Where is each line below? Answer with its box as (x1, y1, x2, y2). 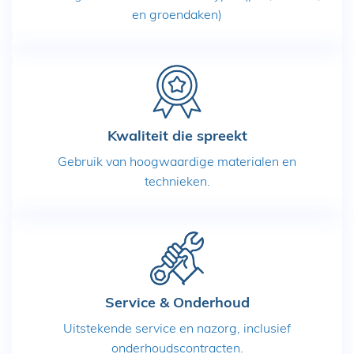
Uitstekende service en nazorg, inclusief (63, 320, 291, 336)
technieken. (144, 173, 210, 189)
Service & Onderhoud (104, 293, 250, 311)
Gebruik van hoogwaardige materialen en (58, 153, 296, 169)
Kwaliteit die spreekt (107, 126, 247, 145)
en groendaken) (132, 6, 222, 22)
